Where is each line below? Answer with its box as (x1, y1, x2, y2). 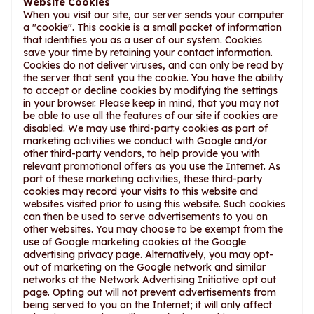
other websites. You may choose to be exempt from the (23, 223, 283, 235)
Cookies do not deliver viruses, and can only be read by (23, 59, 283, 71)
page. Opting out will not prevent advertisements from (23, 286, 276, 299)
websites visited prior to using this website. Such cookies (23, 198, 285, 210)
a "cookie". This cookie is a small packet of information (23, 21, 282, 34)
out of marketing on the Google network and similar (23, 261, 266, 273)
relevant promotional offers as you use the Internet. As (23, 160, 280, 172)
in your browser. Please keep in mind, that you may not (23, 97, 279, 109)
